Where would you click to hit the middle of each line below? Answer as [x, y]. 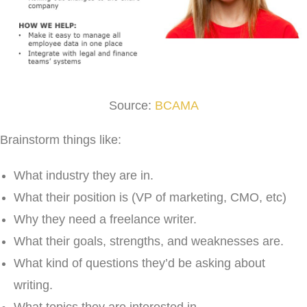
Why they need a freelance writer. [105, 219]
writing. [33, 285]
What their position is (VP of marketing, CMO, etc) [150, 197]
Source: [132, 106]
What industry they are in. [84, 175]
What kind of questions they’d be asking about [139, 263]
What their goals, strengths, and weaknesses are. [149, 241]
